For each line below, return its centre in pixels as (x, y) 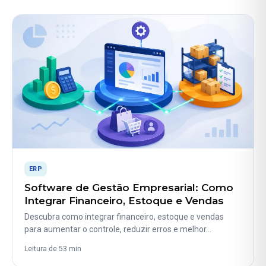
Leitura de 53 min (53, 249)
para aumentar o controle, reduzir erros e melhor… (118, 229)
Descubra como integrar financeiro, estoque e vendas (124, 217)
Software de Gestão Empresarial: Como (129, 187)
